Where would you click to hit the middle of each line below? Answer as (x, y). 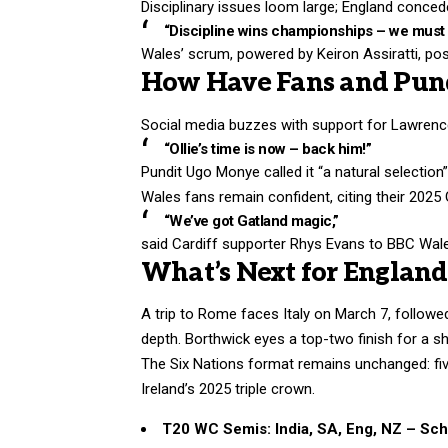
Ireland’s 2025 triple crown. (228, 389)
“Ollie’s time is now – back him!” (267, 148)
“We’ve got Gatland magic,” (251, 220)
